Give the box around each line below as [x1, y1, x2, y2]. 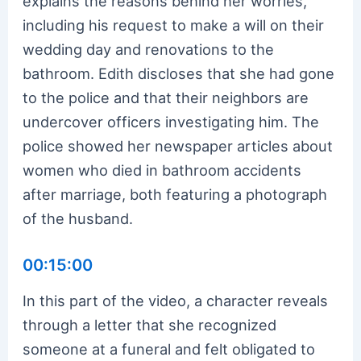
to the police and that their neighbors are [23, 88, 309, 106]
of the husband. [23, 209, 134, 227]
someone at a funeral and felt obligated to [23, 339, 316, 358]
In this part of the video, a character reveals [23, 291, 329, 309]
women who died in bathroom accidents [23, 160, 302, 179]
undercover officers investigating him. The [23, 112, 320, 131]
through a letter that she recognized [23, 315, 277, 334]
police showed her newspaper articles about [23, 136, 334, 155]
